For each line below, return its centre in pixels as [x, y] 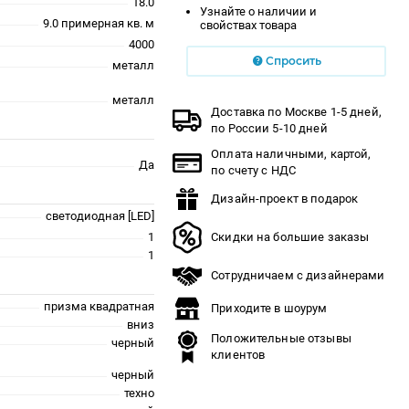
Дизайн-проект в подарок [285, 198]
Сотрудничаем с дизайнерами [298, 275]
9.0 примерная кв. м [99, 23]
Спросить [293, 60]
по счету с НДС [254, 170]
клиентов [238, 354]
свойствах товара [249, 25]
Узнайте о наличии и [259, 11]
